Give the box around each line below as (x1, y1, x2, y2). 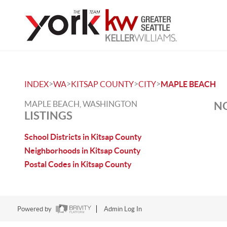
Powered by (17, 205, 53, 213)
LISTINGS (24, 109, 72, 122)
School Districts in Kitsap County (24, 132, 142, 141)
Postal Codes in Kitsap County (24, 160, 132, 169)
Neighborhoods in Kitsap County (24, 146, 141, 155)
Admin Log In (103, 205, 142, 213)
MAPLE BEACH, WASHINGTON (24, 99, 137, 108)
